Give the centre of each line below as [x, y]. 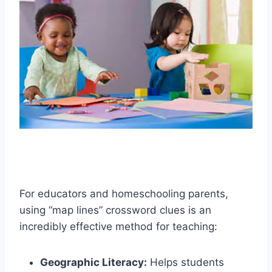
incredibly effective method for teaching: [118, 227]
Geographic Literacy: [93, 263]
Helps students [185, 263]
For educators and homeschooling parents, [124, 194]
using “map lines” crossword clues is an [115, 210]
